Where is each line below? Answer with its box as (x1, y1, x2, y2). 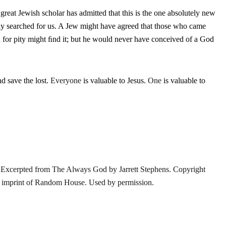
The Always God (52, 165, 107, 174)
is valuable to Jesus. (81, 76, 148, 85)
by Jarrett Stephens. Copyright (107, 165, 205, 174)
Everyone (50, 76, 81, 85)
